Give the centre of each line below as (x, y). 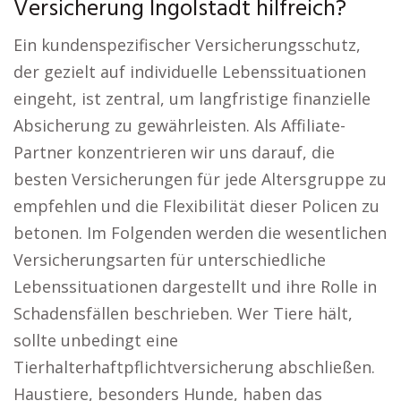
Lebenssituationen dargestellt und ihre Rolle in (195, 286)
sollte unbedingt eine (96, 340)
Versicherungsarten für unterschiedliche (170, 260)
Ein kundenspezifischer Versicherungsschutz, (187, 45)
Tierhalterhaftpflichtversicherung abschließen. (194, 367)
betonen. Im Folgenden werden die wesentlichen (200, 233)
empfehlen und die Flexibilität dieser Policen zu (196, 206)
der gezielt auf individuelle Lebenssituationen (190, 72)
